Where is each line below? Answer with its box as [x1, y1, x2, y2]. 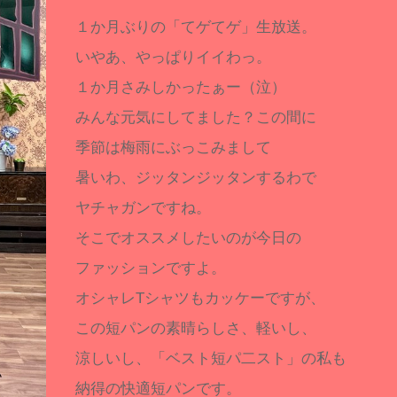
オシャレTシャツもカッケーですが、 [75, 290, 326, 307]
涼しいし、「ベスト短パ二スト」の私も [75, 350, 347, 367]
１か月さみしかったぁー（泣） [75, 79, 287, 96]
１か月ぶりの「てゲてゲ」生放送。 [75, 19, 317, 35]
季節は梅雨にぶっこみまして [75, 139, 272, 156]
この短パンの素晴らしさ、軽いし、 [75, 320, 317, 337]
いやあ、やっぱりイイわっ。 [75, 49, 272, 66]
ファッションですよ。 [75, 260, 227, 276]
